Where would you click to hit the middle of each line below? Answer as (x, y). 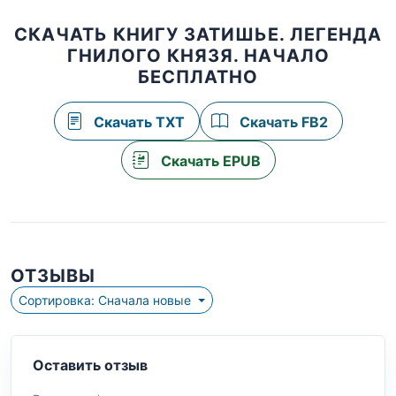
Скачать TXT (137, 122)
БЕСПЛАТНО (198, 77)
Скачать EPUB (209, 161)
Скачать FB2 (282, 122)
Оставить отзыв (90, 366)
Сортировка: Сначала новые (146, 301)
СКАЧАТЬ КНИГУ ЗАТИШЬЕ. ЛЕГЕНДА (198, 35)
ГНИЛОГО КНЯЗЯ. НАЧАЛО (198, 56)
